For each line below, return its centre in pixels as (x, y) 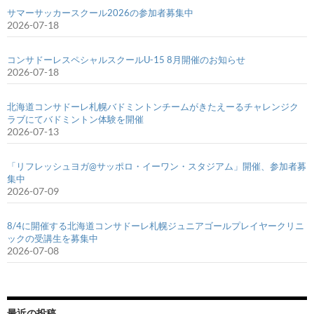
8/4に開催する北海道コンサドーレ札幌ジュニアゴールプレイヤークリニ (156, 225)
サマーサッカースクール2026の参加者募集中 (100, 12)
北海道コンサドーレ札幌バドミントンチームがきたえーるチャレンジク (153, 106)
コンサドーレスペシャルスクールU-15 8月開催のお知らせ (126, 59)
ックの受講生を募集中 (53, 238)
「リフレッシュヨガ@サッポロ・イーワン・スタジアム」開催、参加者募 (157, 166)
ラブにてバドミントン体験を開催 (75, 119)
